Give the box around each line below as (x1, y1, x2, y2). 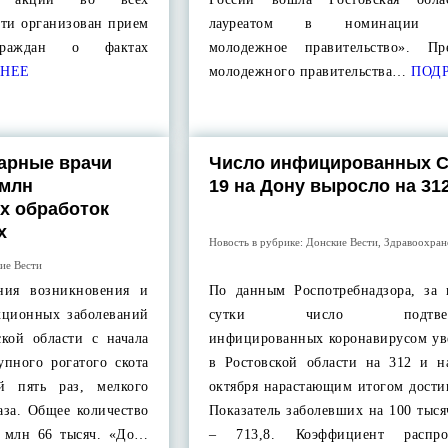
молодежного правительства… (208, 64, 407, 79)
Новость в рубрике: (208, 236, 306, 248)
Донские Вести (305, 236, 378, 248)
